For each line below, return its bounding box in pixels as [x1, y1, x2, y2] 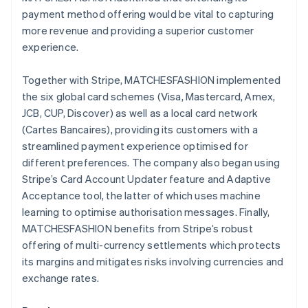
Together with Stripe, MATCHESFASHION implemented [22, 73, 281, 87]
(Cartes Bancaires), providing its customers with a [22, 122, 258, 136]
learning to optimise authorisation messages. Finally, [22, 205, 270, 219]
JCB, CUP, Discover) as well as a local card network [22, 106, 258, 120]
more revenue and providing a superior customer [22, 23, 254, 37]
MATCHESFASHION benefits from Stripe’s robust [22, 221, 253, 235]
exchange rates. [22, 271, 99, 285]
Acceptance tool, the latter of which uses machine [22, 188, 261, 202]
